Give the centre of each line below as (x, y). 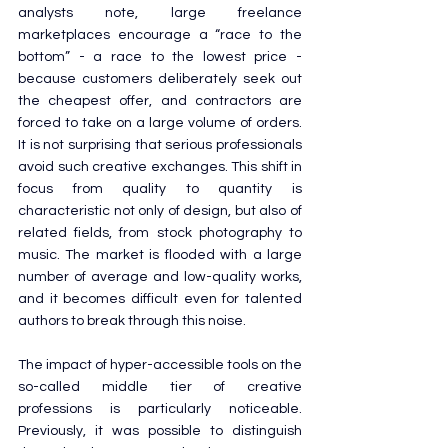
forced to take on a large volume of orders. (160, 122)
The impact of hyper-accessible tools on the (160, 364)
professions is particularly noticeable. (160, 408)
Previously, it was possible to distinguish (160, 430)
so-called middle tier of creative (160, 386)
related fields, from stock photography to (160, 232)
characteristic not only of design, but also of (160, 210)
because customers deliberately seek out (160, 78)
